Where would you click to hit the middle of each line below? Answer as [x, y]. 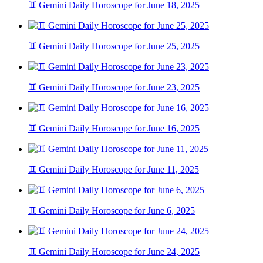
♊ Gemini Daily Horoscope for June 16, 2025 [114, 129]
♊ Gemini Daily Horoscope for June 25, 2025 [114, 46]
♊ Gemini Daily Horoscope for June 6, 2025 [112, 211]
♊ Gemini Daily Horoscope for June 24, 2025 [114, 252]
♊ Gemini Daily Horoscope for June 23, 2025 [114, 87]
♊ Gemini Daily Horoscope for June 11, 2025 [114, 170]
